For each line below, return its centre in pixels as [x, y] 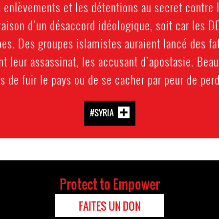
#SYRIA [102, 112]
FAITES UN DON [109, 206]
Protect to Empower [109, 184]
